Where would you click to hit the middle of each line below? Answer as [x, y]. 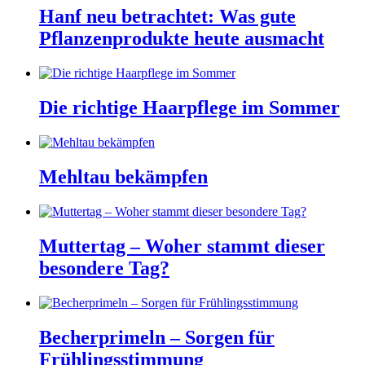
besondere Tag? [104, 268]
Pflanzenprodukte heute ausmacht [182, 39]
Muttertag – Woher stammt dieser [182, 246]
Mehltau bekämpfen [123, 176]
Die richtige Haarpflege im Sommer [189, 108]
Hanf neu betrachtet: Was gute [167, 17]
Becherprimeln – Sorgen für [157, 337]
